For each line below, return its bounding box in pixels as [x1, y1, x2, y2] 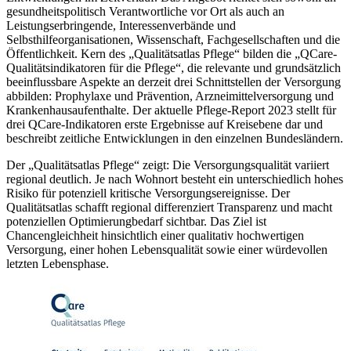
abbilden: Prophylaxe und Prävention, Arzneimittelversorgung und [6, 89, 334, 103]
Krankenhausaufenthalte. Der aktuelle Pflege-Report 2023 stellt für [6, 103, 336, 117]
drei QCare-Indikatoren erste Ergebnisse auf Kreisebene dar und [6, 117, 323, 131]
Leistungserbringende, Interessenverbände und [6, 18, 236, 32]
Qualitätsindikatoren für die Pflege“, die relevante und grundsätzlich [6, 60, 341, 74]
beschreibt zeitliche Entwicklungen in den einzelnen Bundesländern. [6, 131, 343, 145]
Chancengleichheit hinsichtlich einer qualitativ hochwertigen [6, 228, 304, 242]
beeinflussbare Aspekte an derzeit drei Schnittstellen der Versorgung [6, 74, 341, 89]
